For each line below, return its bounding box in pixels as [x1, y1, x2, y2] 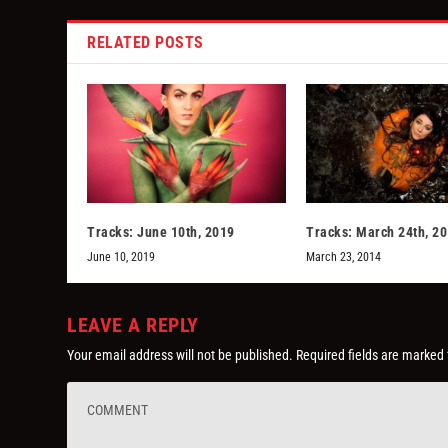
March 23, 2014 [306, 249, 381, 264]
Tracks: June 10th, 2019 [87, 223, 235, 240]
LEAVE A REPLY [67, 312, 199, 337]
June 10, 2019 [87, 249, 156, 264]
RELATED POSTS [87, 32, 204, 52]
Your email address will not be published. [67, 346, 294, 363]
